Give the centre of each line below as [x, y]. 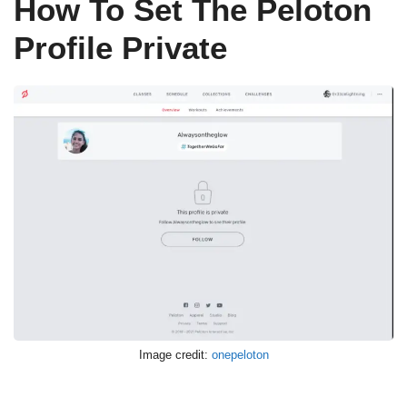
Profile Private [120, 48]
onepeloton [240, 355]
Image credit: [175, 355]
